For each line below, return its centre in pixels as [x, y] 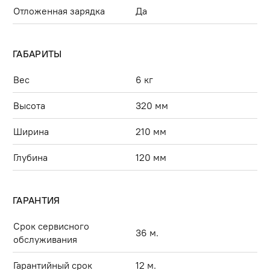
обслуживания [45, 239]
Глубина [30, 157]
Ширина [31, 131]
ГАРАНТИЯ [36, 200]
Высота [29, 105]
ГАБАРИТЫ [37, 53]
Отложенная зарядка [59, 11]
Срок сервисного [51, 226]
